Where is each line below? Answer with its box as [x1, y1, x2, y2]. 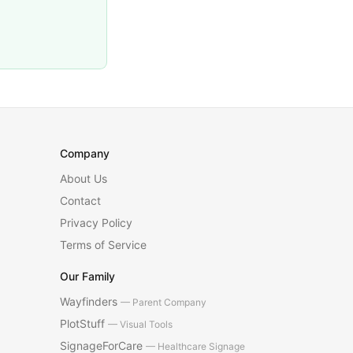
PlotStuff [60, 317, 108, 330]
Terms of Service [60, 238, 147, 251]
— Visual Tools [108, 318, 173, 330]
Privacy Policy [60, 216, 132, 229]
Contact [60, 194, 101, 207]
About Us [60, 172, 107, 185]
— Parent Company [121, 296, 206, 308]
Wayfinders [60, 295, 121, 308]
